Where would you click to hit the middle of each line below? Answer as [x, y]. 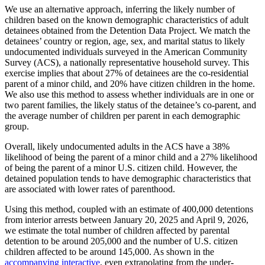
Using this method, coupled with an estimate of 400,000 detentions [129, 209]
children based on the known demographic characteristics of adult [127, 20]
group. [17, 127]
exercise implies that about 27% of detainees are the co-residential [127, 73]
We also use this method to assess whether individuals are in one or [129, 95]
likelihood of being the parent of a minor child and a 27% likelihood [131, 157]
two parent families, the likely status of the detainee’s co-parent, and [130, 105]
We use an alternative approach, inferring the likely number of [120, 9]
